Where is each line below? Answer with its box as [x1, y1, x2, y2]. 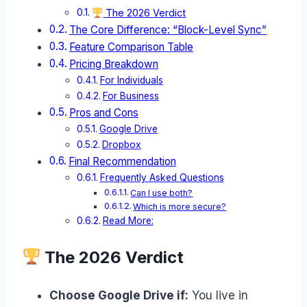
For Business [102, 90, 159, 102]
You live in [188, 288, 248, 303]
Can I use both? [130, 188, 193, 199]
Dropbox [101, 139, 141, 151]
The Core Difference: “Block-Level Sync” [69, 23, 267, 37]
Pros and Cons [69, 106, 139, 120]
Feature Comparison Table [69, 40, 194, 54]
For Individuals [99, 75, 163, 86]
